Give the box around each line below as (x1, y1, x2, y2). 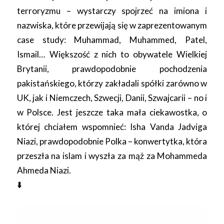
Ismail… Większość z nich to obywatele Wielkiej (16, 48, 207, 59)
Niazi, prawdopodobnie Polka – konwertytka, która (16, 135, 207, 146)
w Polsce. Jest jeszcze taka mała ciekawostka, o (16, 106, 207, 117)
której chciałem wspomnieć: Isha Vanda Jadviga (16, 121, 207, 132)
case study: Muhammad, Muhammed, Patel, (16, 34, 207, 45)
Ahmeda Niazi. (16, 164, 71, 175)
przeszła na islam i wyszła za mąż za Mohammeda (16, 150, 207, 161)
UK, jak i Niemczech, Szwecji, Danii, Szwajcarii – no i (16, 92, 207, 103)
